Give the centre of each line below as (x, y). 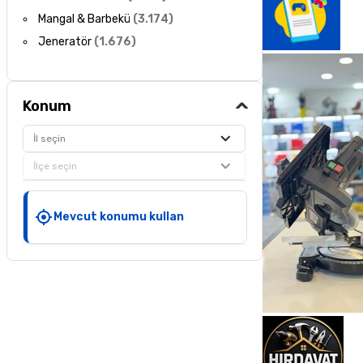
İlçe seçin (56, 167)
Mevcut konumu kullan (119, 217)
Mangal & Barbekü (85, 19)
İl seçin (50, 139)
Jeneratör (65, 41)
